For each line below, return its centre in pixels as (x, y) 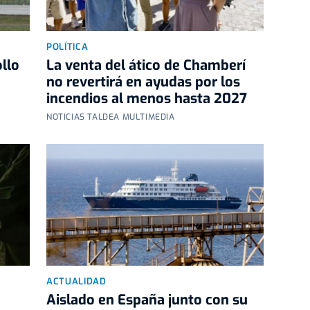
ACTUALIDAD (76, 282)
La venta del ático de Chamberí (146, 65)
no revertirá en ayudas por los (143, 82)
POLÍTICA (67, 46)
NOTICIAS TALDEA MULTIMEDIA (111, 117)
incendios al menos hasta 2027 (147, 98)
